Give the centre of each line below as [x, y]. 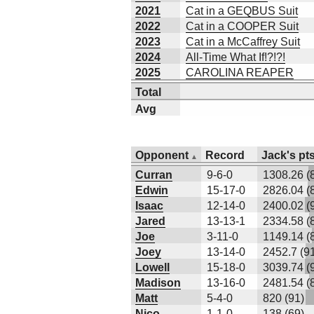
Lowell [152, 267]
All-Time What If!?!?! [235, 57]
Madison [158, 283]
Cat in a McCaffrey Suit [243, 42]
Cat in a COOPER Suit [242, 26]
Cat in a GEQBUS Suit [242, 11]
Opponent [162, 155]
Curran [154, 175]
